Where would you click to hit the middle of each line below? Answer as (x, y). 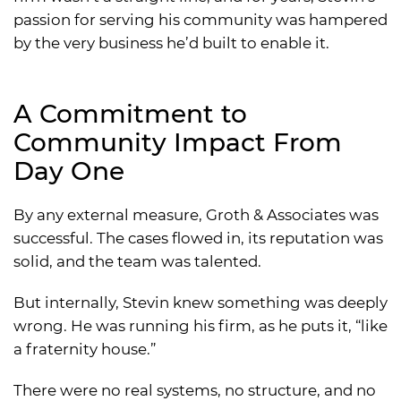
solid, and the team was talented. (137, 262)
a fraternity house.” (85, 350)
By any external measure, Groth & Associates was (196, 215)
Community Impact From (178, 143)
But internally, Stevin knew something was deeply (200, 303)
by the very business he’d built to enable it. (171, 43)
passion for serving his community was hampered (200, 20)
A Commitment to (130, 114)
